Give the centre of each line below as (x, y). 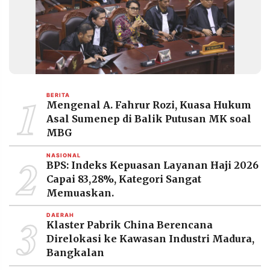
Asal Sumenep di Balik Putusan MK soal (149, 119)
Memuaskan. (80, 193)
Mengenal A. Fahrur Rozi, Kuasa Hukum (149, 105)
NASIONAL (64, 155)
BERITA (58, 95)
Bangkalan (75, 253)
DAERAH (60, 215)
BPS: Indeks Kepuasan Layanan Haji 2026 (152, 165)
